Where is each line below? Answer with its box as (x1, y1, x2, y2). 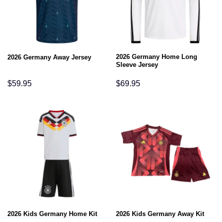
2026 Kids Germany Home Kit (7, 210, 97, 218)
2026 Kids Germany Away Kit (115, 210, 204, 218)
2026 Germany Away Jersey (7, 53, 91, 61)
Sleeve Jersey (115, 60, 158, 68)
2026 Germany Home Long (115, 53, 197, 60)
